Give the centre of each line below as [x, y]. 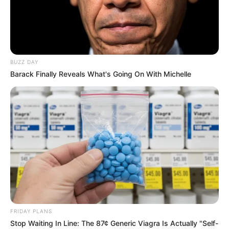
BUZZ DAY [24, 62]
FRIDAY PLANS [31, 211]
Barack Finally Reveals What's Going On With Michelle [101, 74]
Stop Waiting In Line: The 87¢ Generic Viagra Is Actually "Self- [114, 223]
